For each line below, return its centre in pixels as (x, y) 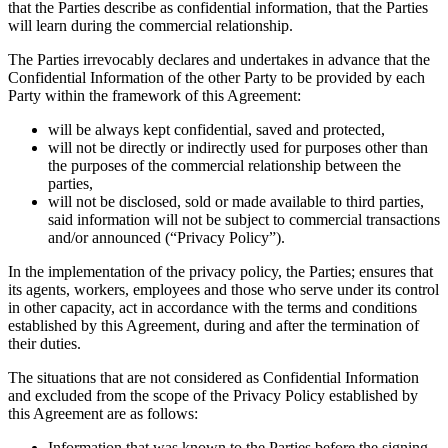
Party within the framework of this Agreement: (154, 95)
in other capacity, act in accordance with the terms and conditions (212, 307)
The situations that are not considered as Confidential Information (213, 377)
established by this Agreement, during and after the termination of (213, 325)
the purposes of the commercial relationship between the (224, 165)
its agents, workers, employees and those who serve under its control (223, 289)
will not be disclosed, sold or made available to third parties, (236, 201)
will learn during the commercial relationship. (150, 25)
